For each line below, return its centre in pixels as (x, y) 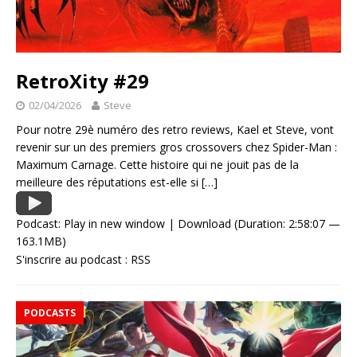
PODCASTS (50, 313)
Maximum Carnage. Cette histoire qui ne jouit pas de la (157, 165)
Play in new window (114, 224)
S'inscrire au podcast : (73, 260)
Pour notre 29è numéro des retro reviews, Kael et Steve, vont (175, 130)
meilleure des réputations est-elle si (109, 182)
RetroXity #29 (82, 81)
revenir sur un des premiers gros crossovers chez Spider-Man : (177, 147)
